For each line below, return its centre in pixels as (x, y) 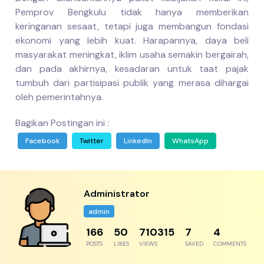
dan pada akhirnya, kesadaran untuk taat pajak (132, 68)
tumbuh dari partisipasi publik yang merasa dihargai (132, 82)
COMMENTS (230, 244)
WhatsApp (190, 141)
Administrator (117, 193)
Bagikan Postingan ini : (62, 123)
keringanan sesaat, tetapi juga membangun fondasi (132, 26)
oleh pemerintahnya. (59, 97)
